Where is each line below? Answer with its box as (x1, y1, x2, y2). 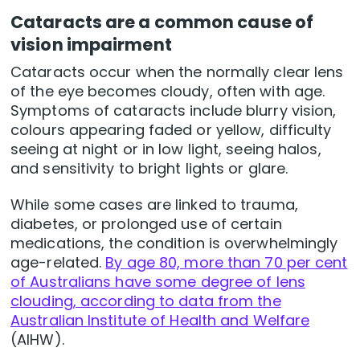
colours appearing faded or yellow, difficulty (10, 119, 332, 140)
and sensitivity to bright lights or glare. (10, 157, 288, 178)
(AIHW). (10, 329, 64, 350)
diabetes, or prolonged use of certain (10, 213, 282, 234)
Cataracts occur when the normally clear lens (10, 61, 344, 82)
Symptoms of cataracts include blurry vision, (10, 100, 337, 121)
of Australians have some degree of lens (10, 271, 305, 292)
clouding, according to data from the (10, 290, 281, 311)
